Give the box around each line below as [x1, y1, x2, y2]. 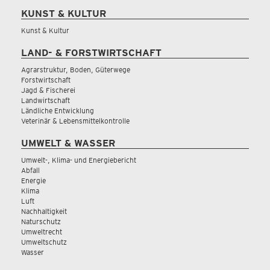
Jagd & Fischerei [21, 86, 75, 95]
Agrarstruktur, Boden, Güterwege [21, 65, 130, 74]
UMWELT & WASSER [21, 137, 115, 149]
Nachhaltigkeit [21, 207, 67, 216]
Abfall [21, 166, 40, 175]
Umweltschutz [21, 237, 67, 246]
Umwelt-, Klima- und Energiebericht [21, 155, 136, 165]
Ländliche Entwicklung [21, 106, 94, 115]
